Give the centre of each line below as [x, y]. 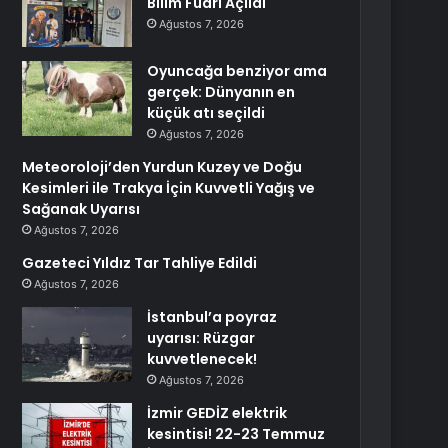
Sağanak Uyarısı [81, 209]
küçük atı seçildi [206, 113]
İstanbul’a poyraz [212, 317]
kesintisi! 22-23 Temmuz [236, 434]
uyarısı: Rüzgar [201, 338]
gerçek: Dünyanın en [221, 92]
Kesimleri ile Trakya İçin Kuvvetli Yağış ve [169, 188]
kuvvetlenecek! [202, 359]
